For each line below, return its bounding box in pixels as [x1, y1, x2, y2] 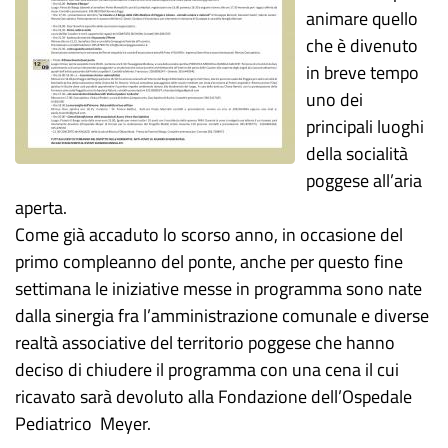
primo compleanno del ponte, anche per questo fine [15, 248, 403, 275]
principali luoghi [306, 113, 425, 140]
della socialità [306, 140, 409, 167]
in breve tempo [306, 59, 420, 86]
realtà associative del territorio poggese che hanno [15, 329, 395, 356]
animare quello [306, 5, 419, 32]
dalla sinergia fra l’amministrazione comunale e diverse [15, 302, 429, 329]
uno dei [306, 86, 364, 113]
